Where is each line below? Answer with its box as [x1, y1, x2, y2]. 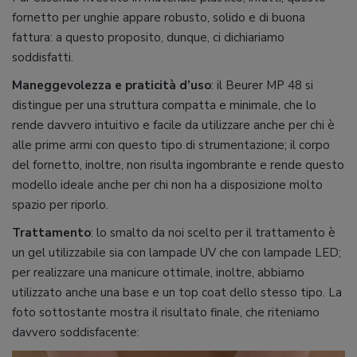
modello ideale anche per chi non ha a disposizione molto [12, 177, 323, 194]
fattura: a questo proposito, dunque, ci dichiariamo [12, 29, 284, 46]
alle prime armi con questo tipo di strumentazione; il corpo [12, 137, 330, 154]
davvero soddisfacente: [12, 324, 139, 341]
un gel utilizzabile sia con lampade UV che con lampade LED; [12, 245, 341, 261]
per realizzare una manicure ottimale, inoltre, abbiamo [12, 265, 304, 281]
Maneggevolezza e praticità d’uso [12, 77, 211, 94]
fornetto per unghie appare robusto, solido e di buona [12, 10, 305, 26]
